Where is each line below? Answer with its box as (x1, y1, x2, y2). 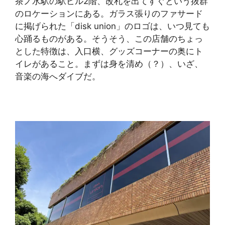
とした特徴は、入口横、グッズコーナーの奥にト (15, 46, 203, 56)
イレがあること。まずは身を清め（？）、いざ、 (15, 58, 203, 69)
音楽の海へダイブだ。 (15, 71, 100, 81)
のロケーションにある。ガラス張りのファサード (15, 8, 203, 19)
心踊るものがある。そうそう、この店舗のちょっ (15, 33, 203, 44)
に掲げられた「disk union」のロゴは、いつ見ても (15, 21, 210, 31)
